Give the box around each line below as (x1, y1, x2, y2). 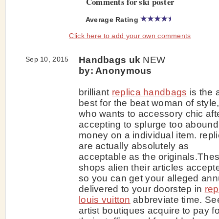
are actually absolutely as (79, 140, 189, 151)
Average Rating (85, 16, 141, 24)
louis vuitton (79, 194, 131, 205)
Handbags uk (79, 54, 141, 65)
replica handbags (111, 87, 187, 97)
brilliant (79, 87, 112, 97)
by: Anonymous (79, 65, 152, 76)
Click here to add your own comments (69, 31, 191, 40)
